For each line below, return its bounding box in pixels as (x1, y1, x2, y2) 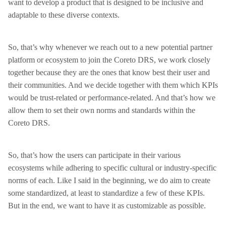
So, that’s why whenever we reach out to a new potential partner (8, 43, 212, 51)
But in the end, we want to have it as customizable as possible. (8, 201, 206, 210)
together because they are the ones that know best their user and (8, 68, 210, 77)
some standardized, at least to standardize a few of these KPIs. (8, 189, 205, 197)
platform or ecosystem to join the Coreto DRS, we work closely (8, 55, 210, 64)
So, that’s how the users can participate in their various (8, 151, 181, 159)
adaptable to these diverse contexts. (8, 11, 120, 19)
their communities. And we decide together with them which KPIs (8, 81, 218, 89)
